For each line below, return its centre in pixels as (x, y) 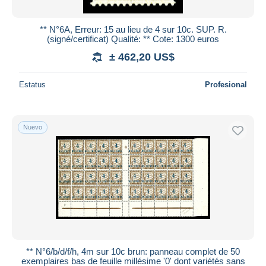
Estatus (32, 84)
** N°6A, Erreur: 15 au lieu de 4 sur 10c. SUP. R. (133, 29)
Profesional (226, 84)
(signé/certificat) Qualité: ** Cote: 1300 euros (133, 39)
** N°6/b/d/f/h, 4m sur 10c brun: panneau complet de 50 (133, 251)
